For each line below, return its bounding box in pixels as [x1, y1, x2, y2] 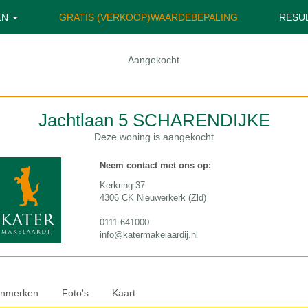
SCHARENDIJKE [132, 110, 270, 131]
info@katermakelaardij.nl [99, 230, 198, 240]
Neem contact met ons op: [99, 160, 211, 170]
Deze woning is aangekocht [94, 131, 214, 142]
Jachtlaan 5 [38, 110, 128, 131]
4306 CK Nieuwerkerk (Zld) [99, 192, 206, 203]
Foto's [61, 287, 89, 298]
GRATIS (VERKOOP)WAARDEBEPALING [58, 12, 238, 23]
